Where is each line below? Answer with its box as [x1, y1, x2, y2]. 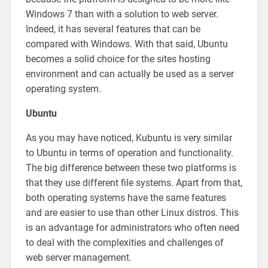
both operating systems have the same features [25, 191, 226, 203]
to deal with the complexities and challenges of [25, 236, 224, 248]
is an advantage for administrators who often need [25, 221, 239, 233]
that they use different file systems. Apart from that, [25, 176, 242, 188]
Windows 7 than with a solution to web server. [25, 8, 218, 20]
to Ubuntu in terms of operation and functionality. [25, 147, 233, 159]
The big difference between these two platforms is [25, 162, 236, 173]
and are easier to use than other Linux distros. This [25, 206, 239, 218]
